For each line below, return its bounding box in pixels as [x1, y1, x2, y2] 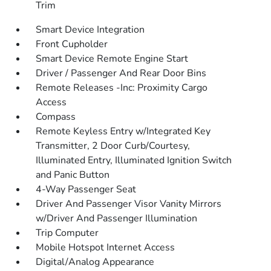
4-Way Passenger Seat [36, 183, 137, 196]
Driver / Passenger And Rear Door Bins [36, 67, 207, 80]
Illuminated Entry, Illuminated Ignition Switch [36, 154, 232, 167]
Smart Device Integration [36, 23, 145, 36]
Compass [36, 110, 76, 123]
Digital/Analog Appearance [36, 255, 155, 269]
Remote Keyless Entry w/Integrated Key [36, 125, 211, 138]
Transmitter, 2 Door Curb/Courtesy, [36, 139, 191, 152]
